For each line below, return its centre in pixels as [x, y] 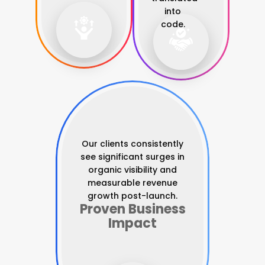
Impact [132, 224]
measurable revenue [132, 183]
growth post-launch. [132, 196]
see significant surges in [132, 157]
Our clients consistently [132, 144]
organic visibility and [132, 170]
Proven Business [132, 209]
